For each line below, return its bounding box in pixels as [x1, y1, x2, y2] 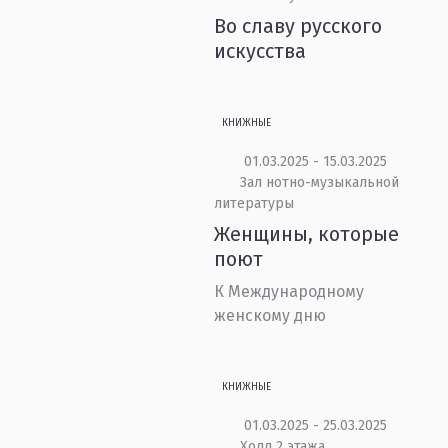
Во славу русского [214, 14, 383, 38]
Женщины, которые [214, 222, 400, 246]
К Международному [214, 282, 365, 301]
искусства [214, 39, 307, 63]
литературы [214, 195, 295, 212]
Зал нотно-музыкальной [239, 174, 399, 191]
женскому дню [214, 306, 327, 325]
